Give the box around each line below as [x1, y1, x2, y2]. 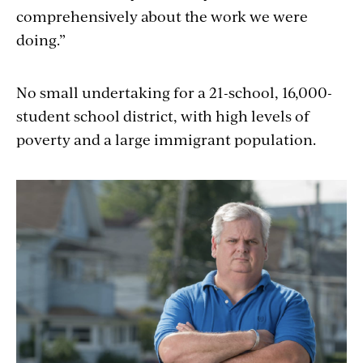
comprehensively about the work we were [16, 5, 308, 26]
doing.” [16, 28, 66, 49]
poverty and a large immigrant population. [16, 128, 316, 149]
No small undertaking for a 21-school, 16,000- [16, 81, 332, 102]
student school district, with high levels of [16, 105, 310, 126]
